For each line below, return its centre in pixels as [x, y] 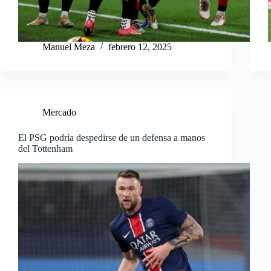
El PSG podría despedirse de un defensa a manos [112, 137]
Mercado [59, 112]
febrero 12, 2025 [140, 47]
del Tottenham [45, 148]
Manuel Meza [69, 47]
